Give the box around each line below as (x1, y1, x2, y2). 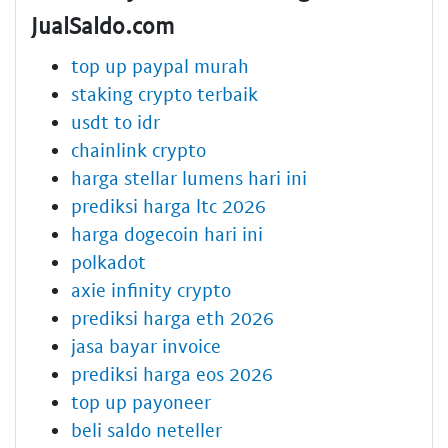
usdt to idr (71, 109, 160, 133)
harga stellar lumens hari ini (71, 165, 307, 189)
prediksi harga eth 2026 (71, 305, 274, 329)
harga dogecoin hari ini (71, 221, 263, 245)
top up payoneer (71, 389, 211, 413)
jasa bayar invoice (71, 333, 221, 357)
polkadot (71, 249, 146, 273)
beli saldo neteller (71, 417, 222, 441)
